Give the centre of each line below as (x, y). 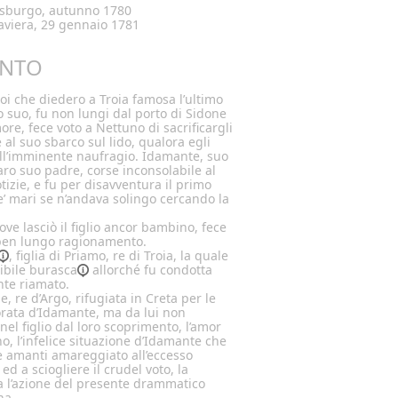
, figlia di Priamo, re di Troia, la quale (119, 255)
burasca (53, 269)
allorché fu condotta (151, 269)
